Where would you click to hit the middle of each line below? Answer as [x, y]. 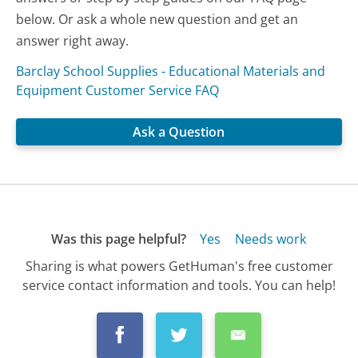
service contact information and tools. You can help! [179, 285]
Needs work [270, 239]
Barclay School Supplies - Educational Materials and [171, 71]
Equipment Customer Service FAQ [118, 90]
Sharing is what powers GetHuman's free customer [179, 266]
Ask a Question [179, 132]
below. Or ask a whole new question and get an [157, 19]
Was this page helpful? [118, 239]
